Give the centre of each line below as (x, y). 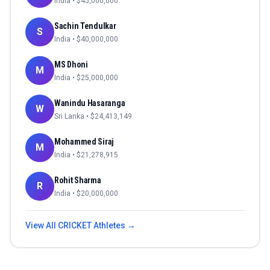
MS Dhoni (71, 65)
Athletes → (114, 226)
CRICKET (75, 226)
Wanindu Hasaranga (90, 103)
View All (42, 226)
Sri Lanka (69, 117)
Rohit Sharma (78, 181)
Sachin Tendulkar (85, 26)
